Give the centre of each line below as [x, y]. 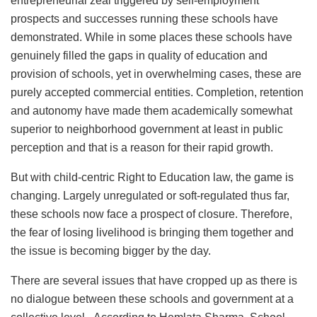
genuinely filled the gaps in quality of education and [139, 55]
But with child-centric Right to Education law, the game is [152, 177]
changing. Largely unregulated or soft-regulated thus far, [150, 195]
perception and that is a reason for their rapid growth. [142, 147]
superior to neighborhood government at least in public [147, 129]
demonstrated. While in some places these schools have [151, 37]
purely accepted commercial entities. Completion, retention [157, 92]
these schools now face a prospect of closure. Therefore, [151, 214]
